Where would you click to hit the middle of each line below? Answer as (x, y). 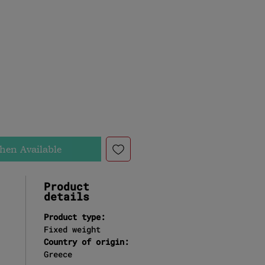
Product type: (74, 216)
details (66, 196)
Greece (58, 254)
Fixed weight (72, 229)
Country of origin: (86, 241)
